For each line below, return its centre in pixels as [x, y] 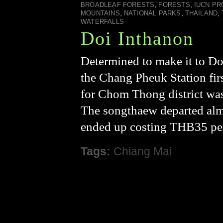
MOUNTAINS [100, 13]
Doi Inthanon [137, 38]
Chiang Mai [143, 151]
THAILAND [201, 13]
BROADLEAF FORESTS [118, 5]
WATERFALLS [102, 22]
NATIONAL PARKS [152, 13]
